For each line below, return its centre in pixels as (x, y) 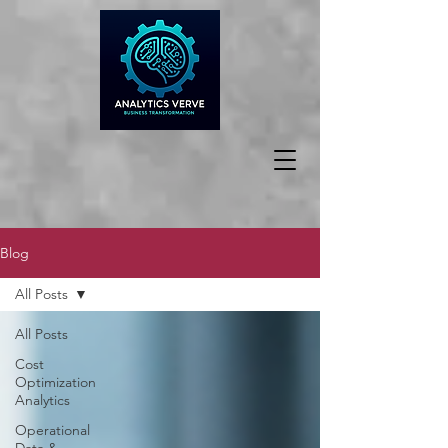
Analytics (42, 400)
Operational (52, 430)
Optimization (55, 382)
